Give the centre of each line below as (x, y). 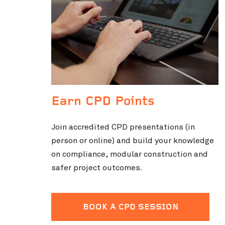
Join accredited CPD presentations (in (123, 127)
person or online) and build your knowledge (133, 141)
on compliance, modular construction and (130, 154)
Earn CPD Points (103, 102)
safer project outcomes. (97, 168)
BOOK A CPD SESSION (130, 208)
